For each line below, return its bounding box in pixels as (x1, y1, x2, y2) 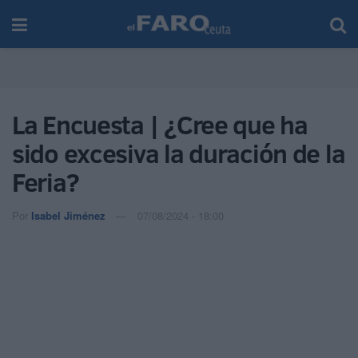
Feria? (12, 165, 79, 200)
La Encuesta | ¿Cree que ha (12, 107, 308, 142)
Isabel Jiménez (31, 207, 105, 223)
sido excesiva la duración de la (12, 136, 345, 171)
